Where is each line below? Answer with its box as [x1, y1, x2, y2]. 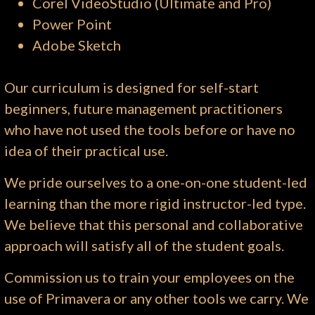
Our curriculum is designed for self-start [4, 79, 259, 96]
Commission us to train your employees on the [4, 269, 295, 286]
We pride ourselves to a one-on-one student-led [4, 174, 308, 191]
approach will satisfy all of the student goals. [4, 237, 285, 255]
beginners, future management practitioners [4, 100, 283, 117]
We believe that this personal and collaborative [4, 216, 304, 233]
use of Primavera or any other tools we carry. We [4, 290, 309, 307]
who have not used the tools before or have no [4, 121, 296, 139]
